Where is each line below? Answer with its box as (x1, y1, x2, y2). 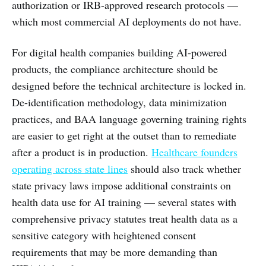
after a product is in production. (12, 145, 151, 159)
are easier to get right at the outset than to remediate (12, 128, 236, 142)
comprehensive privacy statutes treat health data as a (12, 211, 237, 226)
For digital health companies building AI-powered (12, 45, 227, 59)
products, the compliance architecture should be (12, 62, 218, 76)
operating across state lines (12, 161, 128, 176)
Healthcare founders (151, 145, 237, 159)
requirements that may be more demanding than (12, 245, 217, 259)
